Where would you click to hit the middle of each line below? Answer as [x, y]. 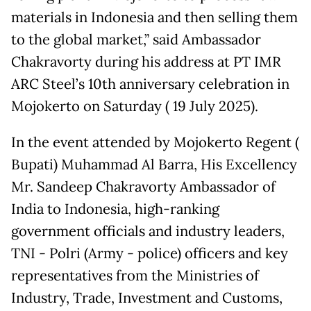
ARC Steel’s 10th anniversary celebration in [150, 84]
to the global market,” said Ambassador [136, 40]
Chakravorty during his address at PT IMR [146, 62]
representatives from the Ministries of [135, 276]
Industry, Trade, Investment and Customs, [147, 298]
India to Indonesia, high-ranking [115, 209]
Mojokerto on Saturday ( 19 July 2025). [135, 107]
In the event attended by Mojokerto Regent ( [155, 143]
